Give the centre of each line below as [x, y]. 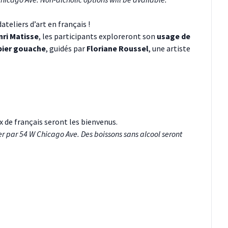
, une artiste [169, 49]
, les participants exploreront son [98, 36]
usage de [174, 36]
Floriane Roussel [118, 49]
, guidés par [66, 49]
